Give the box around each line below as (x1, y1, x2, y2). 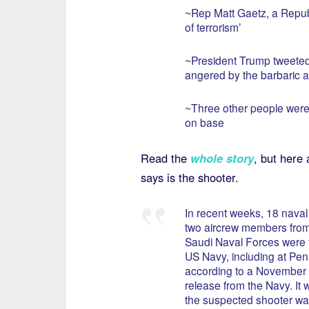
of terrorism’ (184, 19, 241, 34)
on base (184, 114, 224, 130)
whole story (190, 150, 254, 166)
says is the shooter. (140, 169, 239, 186)
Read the (140, 150, 190, 166)
